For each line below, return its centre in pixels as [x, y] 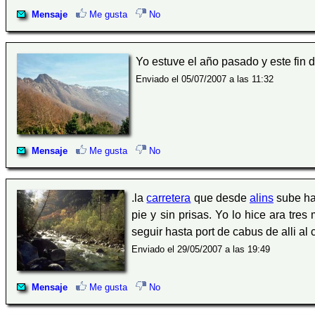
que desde [220, 198]
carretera [169, 198]
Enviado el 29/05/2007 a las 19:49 [201, 250]
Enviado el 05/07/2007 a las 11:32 [204, 79]
